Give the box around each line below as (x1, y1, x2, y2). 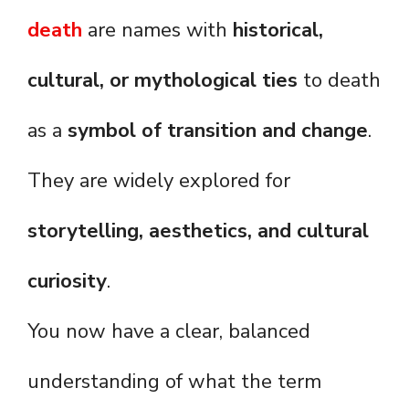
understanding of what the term (27, 368, 321, 396)
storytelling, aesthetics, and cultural (27, 217, 369, 246)
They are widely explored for (27, 167, 290, 195)
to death (298, 67, 381, 95)
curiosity (27, 267, 107, 296)
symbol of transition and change (68, 117, 368, 145)
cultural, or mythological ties (27, 67, 298, 95)
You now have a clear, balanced (27, 318, 310, 346)
